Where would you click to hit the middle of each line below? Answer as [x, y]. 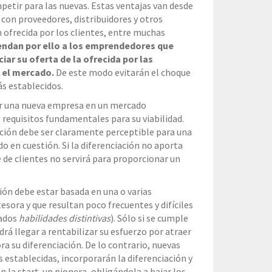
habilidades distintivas [64, 218]
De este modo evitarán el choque [122, 72]
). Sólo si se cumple [149, 218]
